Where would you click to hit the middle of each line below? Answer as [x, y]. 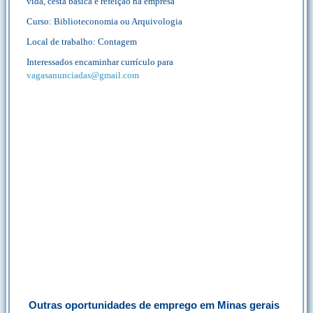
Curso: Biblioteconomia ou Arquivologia [104, 21]
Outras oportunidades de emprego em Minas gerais [154, 305]
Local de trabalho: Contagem [82, 42]
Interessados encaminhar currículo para [100, 62]
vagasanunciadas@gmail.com [83, 75]
